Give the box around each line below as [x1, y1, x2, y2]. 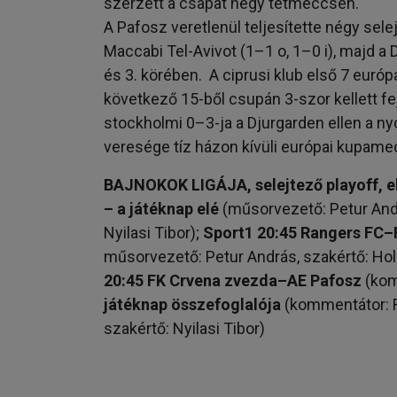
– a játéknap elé [104, 198, 222, 218]
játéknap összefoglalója [104, 294, 281, 314]
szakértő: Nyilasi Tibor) [104, 318, 265, 338]
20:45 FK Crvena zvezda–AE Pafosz [104, 270, 365, 290]
